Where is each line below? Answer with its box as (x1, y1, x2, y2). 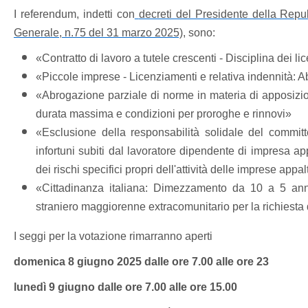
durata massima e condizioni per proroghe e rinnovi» (35, 108, 291, 120)
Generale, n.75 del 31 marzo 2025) (13, 27, 183, 38)
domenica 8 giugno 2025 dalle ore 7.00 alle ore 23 (13, 256, 272, 267)
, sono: (182, 27, 223, 38)
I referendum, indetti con (13, 8, 135, 20)
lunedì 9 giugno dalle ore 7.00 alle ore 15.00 (13, 281, 237, 293)
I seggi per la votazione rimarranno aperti (13, 230, 212, 242)
